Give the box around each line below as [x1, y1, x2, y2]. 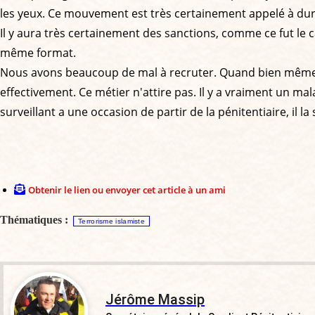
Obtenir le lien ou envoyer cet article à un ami [28, 183, 226, 196]
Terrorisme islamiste [78, 217, 145, 225]
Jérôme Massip [105, 290, 205, 308]
